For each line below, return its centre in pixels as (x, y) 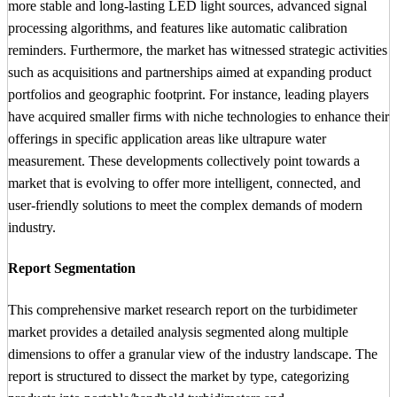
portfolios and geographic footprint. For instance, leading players (188, 94)
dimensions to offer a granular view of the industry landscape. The (193, 354)
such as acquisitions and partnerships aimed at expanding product (190, 72)
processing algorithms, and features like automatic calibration (178, 27)
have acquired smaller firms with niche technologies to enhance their (198, 116)
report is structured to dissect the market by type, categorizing (179, 376)
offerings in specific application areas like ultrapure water (167, 138)
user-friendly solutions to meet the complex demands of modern (185, 205)
